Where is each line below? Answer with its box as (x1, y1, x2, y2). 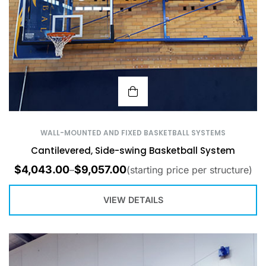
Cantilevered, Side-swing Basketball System (31, 144, 235, 157)
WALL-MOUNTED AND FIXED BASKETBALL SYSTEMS (40, 128, 226, 138)
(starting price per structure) (126, 163, 252, 176)
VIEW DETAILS (103, 195, 163, 205)
